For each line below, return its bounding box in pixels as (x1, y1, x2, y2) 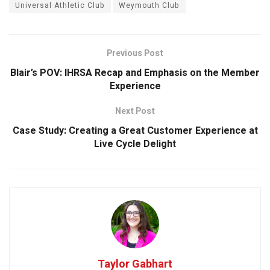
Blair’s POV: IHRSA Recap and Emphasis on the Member (10, 66, 260, 81)
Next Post (115, 105, 155, 118)
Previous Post (107, 47, 163, 60)
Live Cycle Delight (94, 137, 176, 152)
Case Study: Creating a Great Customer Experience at (12, 124, 258, 139)
